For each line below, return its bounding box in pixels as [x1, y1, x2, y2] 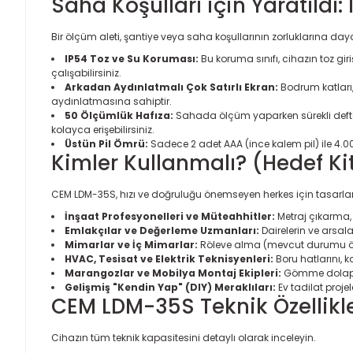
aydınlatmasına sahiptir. [51, 95, 172, 108]
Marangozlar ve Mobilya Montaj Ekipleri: [65, 266, 281, 280]
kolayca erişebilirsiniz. [51, 123, 154, 136]
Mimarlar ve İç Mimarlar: [65, 238, 198, 251]
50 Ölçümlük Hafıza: [65, 109, 173, 122]
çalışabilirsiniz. [51, 66, 121, 80]
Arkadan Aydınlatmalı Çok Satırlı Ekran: [65, 80, 278, 94]
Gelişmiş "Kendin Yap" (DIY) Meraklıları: [65, 281, 276, 294]
